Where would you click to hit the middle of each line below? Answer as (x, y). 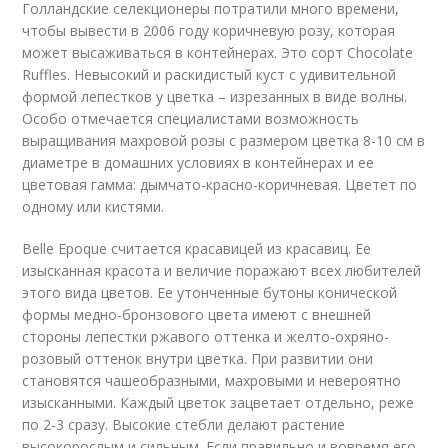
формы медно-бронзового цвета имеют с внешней (197, 314)
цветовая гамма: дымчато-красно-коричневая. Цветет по (220, 184)
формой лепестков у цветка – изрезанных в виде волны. (215, 96)
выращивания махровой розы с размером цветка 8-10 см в (224, 140)
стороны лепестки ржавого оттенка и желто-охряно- (206, 336)
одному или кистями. (93, 206)
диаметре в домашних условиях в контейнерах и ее (198, 162)
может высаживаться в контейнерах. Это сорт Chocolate (218, 52)
